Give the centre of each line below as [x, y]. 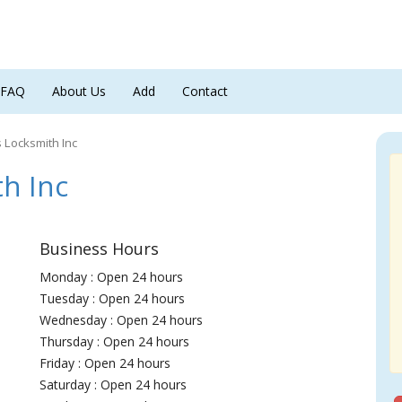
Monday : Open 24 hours [112, 277]
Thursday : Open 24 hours [115, 341]
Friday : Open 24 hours [105, 363]
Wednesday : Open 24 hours [122, 320]
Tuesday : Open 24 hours [113, 298]
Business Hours [100, 249]
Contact [205, 91]
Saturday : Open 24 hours [114, 385]
